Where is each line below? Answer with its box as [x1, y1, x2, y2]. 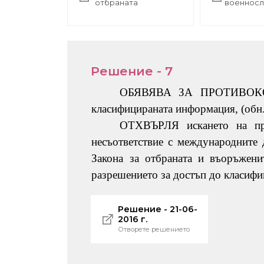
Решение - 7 [91, 64, 173, 79]
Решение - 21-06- [117, 204, 197, 215]
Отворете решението [117, 225, 190, 234]
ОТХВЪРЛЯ [120, 119, 180, 132]
